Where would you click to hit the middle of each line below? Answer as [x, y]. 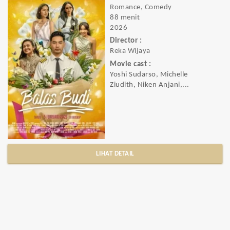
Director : [126, 41]
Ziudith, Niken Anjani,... [150, 85]
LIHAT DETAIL [115, 154]
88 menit [125, 18]
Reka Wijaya [130, 51]
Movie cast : [130, 64]
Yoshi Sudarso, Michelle [149, 74]
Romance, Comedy [141, 7]
